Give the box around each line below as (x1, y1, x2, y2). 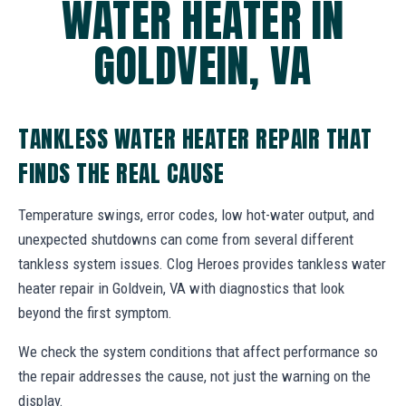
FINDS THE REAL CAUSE (18, 155, 225, 190)
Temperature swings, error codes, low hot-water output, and (18, 205, 374, 224)
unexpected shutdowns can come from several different (18, 229, 353, 248)
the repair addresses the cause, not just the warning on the (18, 366, 371, 385)
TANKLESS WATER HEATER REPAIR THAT (18, 121, 372, 156)
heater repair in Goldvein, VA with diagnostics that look (18, 278, 344, 297)
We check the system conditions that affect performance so (18, 342, 378, 361)
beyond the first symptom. (18, 303, 172, 322)
